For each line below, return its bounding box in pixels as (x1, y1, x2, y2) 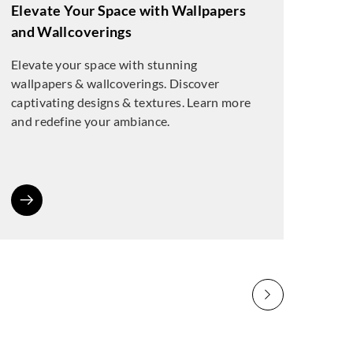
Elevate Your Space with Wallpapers (10, 2, 247, 19)
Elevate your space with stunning (10, 57, 198, 72)
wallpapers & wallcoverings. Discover (10, 76, 220, 91)
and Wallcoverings (10, 23, 132, 40)
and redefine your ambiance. (10, 113, 170, 128)
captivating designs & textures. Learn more (10, 95, 251, 110)
